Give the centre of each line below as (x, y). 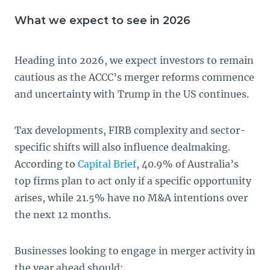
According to (46, 164)
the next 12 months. (63, 215)
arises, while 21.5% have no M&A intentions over (131, 198)
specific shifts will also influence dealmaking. (122, 147)
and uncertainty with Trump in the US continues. (132, 94)
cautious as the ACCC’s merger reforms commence (134, 77)
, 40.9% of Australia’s (187, 164)
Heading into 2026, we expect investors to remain (134, 60)
